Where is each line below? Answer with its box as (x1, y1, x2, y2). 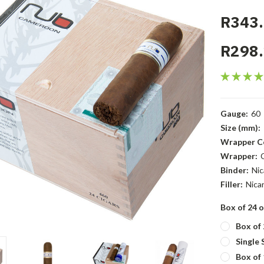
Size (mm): (220, 123, 260, 133)
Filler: (220, 179, 243, 189)
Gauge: (220, 108, 248, 118)
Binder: (220, 165, 249, 175)
